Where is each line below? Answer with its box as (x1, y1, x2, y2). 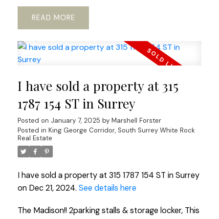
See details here (78, 183, 136, 194)
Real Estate (17, 134, 52, 143)
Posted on (17, 116, 51, 125)
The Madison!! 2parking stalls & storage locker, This (17, 205, 199, 216)
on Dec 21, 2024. (17, 183, 79, 194)
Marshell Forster (111, 116, 161, 125)
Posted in (17, 126, 46, 135)
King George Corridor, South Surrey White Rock (48, 126, 195, 135)
